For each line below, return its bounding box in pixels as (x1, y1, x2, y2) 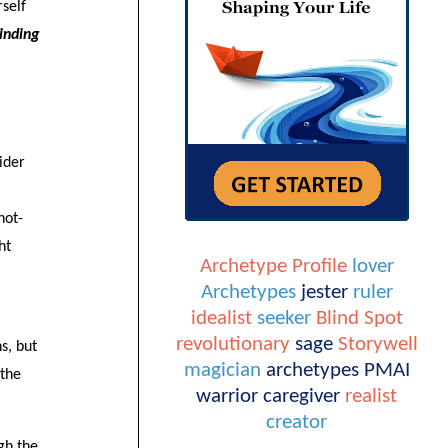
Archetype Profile (199, 255, 347, 277)
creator (266, 411, 327, 433)
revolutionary (175, 333, 290, 355)
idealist (190, 307, 252, 329)
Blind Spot (315, 307, 403, 329)
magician (183, 359, 261, 381)
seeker (256, 307, 311, 329)
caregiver (263, 385, 340, 407)
